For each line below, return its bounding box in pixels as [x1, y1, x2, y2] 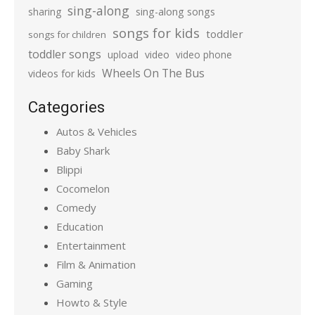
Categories [28, 98, 105, 117]
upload [108, 48, 139, 62]
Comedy [56, 200, 96, 215]
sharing [28, 5, 61, 19]
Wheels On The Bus [102, 65, 205, 82]
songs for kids [112, 24, 200, 42]
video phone [176, 48, 232, 62]
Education [56, 219, 103, 234]
